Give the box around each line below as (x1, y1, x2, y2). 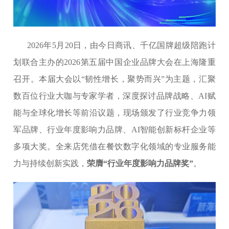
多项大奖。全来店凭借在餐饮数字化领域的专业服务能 (13, 142, 216, 151)
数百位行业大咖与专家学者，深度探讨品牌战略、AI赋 (13, 91, 216, 100)
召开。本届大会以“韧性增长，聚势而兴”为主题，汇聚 (13, 74, 216, 83)
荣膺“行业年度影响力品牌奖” (87, 158, 194, 168)
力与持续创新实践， (13, 158, 87, 168)
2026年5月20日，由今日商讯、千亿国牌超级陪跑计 (13, 40, 216, 50)
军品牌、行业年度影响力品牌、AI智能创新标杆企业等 (13, 125, 216, 134)
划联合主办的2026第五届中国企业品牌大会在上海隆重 (13, 57, 216, 66)
